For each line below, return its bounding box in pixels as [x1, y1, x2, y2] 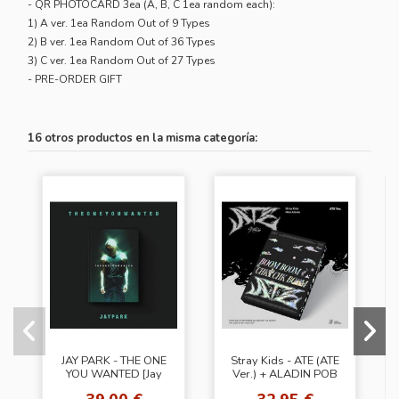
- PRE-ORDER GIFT [28, 71, 123, 86]
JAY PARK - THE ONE [61, 352, 167, 369]
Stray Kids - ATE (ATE [231, 352, 340, 369]
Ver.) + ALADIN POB [232, 365, 338, 382]
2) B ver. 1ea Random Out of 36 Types [28, 34, 216, 49]
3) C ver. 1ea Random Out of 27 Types [28, 53, 216, 68]
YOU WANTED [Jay [65, 365, 162, 382]
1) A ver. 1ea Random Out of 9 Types [28, 15, 211, 30]
